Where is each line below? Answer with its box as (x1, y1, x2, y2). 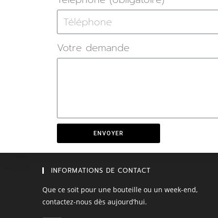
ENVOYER (93, 130, 124, 137)
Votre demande (57, 40, 129, 55)
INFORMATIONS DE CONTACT (51, 166, 151, 175)
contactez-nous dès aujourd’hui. (42, 197, 147, 206)
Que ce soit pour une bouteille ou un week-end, (42, 185, 198, 194)
